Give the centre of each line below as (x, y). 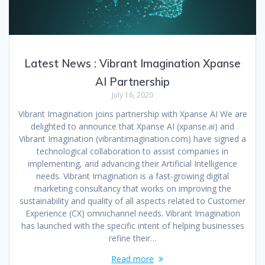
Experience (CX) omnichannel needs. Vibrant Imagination (132, 214)
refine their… (132, 238)
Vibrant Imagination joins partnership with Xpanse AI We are (132, 114)
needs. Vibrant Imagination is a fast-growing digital (132, 176)
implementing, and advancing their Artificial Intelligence (132, 164)
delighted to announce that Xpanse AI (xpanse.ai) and (132, 127)
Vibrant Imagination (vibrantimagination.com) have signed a (132, 139)
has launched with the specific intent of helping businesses (132, 226)
